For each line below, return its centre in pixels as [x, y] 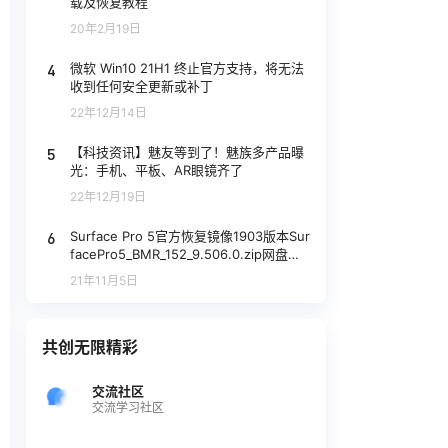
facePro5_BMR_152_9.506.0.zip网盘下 [185, 253]
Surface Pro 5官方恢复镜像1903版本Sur [190, 235]
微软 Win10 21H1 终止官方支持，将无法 [187, 67]
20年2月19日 [105, 28]
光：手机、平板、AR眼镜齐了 [156, 169]
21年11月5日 [104, 280]
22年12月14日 [108, 112]
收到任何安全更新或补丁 [141, 85]
